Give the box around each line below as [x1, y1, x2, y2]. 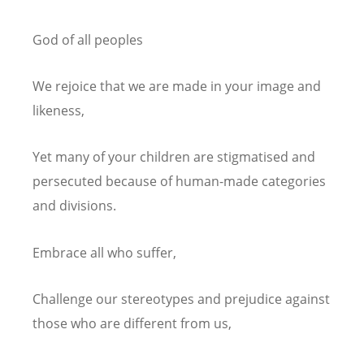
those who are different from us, [32, 314, 232, 332]
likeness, [32, 102, 84, 120]
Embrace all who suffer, [32, 243, 176, 262]
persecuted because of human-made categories [32, 172, 326, 191]
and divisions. [32, 197, 116, 215]
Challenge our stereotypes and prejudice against [32, 289, 330, 308]
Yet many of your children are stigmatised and [32, 148, 315, 167]
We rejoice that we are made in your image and [32, 77, 321, 96]
